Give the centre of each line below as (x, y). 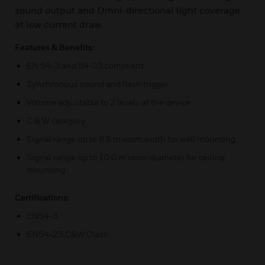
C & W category (56, 120)
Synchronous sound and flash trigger (98, 84)
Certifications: (42, 197)
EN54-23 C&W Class (67, 234)
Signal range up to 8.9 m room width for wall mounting (131, 139)
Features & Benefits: (54, 47)
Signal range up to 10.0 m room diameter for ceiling (126, 157)
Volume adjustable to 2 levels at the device (109, 102)
